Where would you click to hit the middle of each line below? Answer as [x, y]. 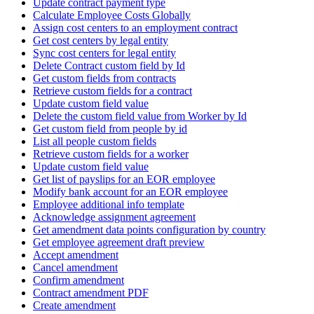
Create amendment [74, 305]
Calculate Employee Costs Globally [112, 15]
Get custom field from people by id [110, 128]
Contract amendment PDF [91, 292]
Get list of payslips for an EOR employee [124, 179]
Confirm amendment [78, 280]
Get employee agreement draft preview [119, 242]
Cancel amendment [75, 267]
